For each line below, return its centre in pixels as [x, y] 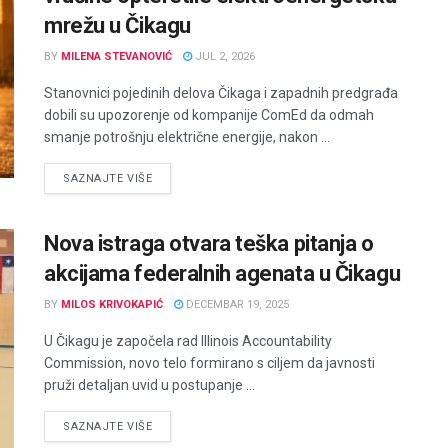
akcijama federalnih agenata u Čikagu [222, 273]
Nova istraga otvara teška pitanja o [209, 243]
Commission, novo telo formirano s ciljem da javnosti [209, 363]
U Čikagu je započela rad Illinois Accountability [188, 341]
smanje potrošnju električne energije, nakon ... [187, 137]
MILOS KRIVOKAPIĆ [112, 304]
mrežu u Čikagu [117, 25]
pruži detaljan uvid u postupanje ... [149, 385]
